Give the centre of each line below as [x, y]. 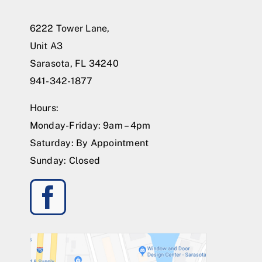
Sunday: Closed [65, 160]
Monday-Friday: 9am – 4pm [90, 125]
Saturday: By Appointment [89, 143]
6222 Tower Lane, [70, 28]
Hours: [44, 108]
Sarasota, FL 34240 [74, 63]
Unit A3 [46, 46]
